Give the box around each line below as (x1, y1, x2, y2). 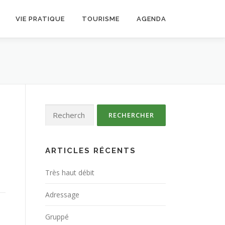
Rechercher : (45, 105, 85, 115)
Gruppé (45, 212, 69, 221)
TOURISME (82, 15, 120, 23)
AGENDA (137, 15, 166, 23)
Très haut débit (45, 168, 94, 177)
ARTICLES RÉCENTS (45, 146, 136, 155)
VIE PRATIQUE (16, 15, 65, 23)
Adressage (45, 190, 79, 199)
